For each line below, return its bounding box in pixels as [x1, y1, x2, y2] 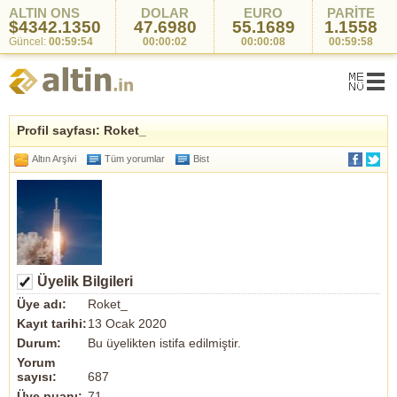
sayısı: [17, 370, 57, 384]
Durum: [17, 336, 61, 350]
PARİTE [326, 5, 375, 20]
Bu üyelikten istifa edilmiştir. [88, 336, 241, 350]
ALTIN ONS [9, 5, 80, 20]
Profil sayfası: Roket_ [17, 123, 146, 137]
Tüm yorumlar [105, 153, 165, 164]
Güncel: [9, 35, 49, 48]
